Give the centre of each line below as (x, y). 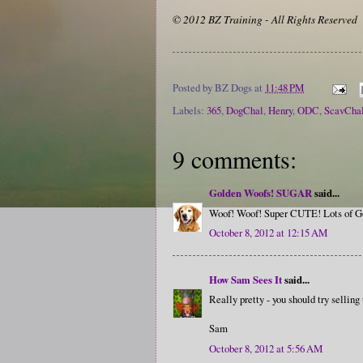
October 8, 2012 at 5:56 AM (266, 348)
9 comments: (235, 159)
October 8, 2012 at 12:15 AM (268, 233)
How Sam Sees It (246, 279)
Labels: (190, 111)
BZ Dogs (233, 88)
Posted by (194, 88)
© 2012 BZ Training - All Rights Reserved (265, 19)
